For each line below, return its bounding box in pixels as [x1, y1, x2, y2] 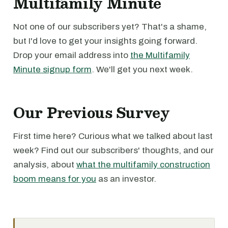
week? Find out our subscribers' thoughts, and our [13, 146, 214, 155]
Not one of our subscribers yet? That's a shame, [13, 22, 207, 32]
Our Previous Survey [13, 101, 170, 124]
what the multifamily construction [76, 160, 210, 169]
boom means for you [13, 174, 96, 184]
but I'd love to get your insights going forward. [13, 36, 197, 46]
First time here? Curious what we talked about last [13, 131, 213, 141]
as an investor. [96, 174, 156, 184]
